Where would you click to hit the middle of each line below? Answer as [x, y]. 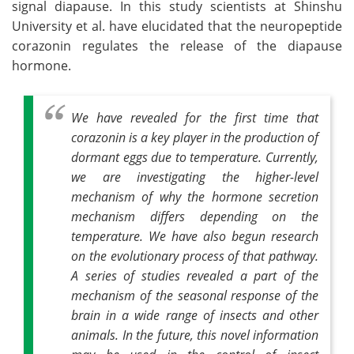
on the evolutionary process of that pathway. [195, 255]
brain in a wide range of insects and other [195, 314]
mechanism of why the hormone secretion [195, 196]
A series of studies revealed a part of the [195, 275]
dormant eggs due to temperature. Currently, [195, 156]
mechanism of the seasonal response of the [195, 295]
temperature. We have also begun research [195, 235]
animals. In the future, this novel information [195, 334]
